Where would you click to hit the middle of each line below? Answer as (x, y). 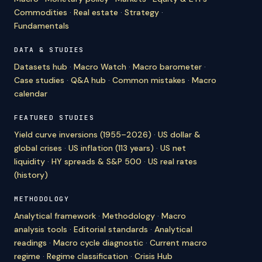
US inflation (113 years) (111, 148)
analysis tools (41, 229)
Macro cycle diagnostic (98, 242)
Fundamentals (42, 25)
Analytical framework (55, 216)
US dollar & (179, 134)
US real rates (173, 161)
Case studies (39, 80)
